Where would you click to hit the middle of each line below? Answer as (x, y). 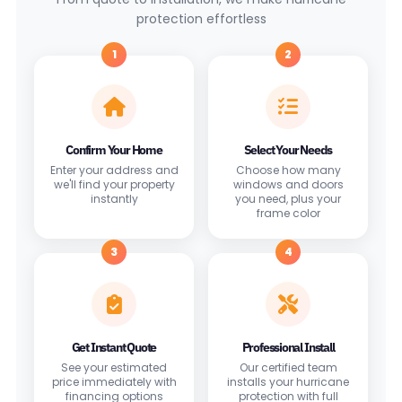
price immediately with (114, 381)
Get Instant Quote (114, 347)
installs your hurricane (288, 381)
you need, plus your (288, 198)
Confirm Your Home (114, 149)
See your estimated (114, 367)
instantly (114, 198)
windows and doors (288, 184)
